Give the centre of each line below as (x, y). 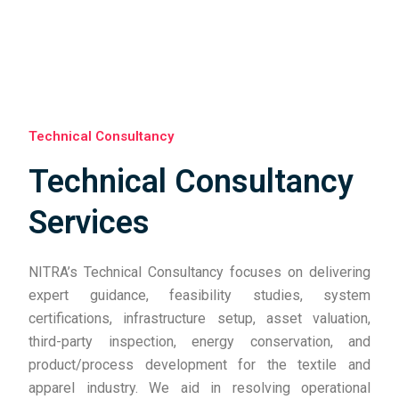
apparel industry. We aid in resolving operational (199, 388)
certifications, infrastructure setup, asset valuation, (199, 318)
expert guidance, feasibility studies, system (199, 295)
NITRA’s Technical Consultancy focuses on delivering (199, 272)
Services (89, 223)
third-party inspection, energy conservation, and (199, 342)
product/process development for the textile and (199, 365)
